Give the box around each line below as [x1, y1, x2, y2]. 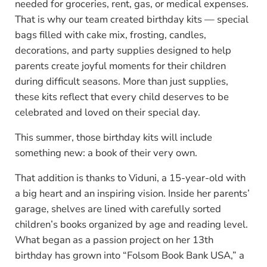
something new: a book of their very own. [14, 146, 197, 160]
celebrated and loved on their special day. [14, 105, 200, 120]
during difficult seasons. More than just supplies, [14, 74, 228, 89]
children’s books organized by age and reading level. [14, 218, 248, 232]
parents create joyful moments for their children [14, 59, 226, 73]
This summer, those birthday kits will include [14, 131, 212, 145]
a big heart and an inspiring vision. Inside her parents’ [14, 187, 250, 201]
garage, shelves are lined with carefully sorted [14, 202, 221, 216]
